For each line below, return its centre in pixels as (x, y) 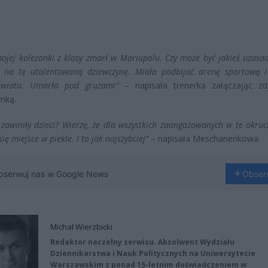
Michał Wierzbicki (81, 226)
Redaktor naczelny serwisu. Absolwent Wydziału (142, 242)
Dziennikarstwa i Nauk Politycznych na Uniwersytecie (153, 253)
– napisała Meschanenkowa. (204, 138)
